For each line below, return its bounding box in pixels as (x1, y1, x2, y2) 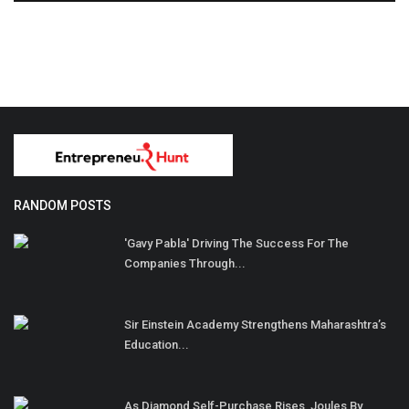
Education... (124, 338, 189, 352)
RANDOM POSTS (14, 198, 111, 214)
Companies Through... (124, 257, 246, 271)
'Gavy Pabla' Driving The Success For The (124, 236, 349, 251)
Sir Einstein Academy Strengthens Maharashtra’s (124, 318, 386, 332)
